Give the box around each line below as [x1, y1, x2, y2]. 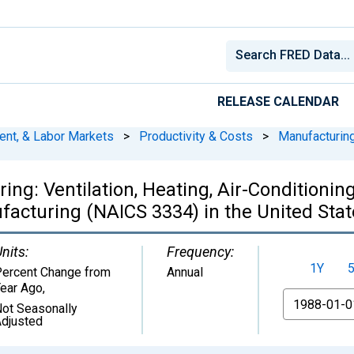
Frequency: [167, 243, 234, 260]
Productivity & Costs [139, 128, 253, 144]
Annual [167, 264, 203, 280]
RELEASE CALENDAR [217, 93, 339, 109]
